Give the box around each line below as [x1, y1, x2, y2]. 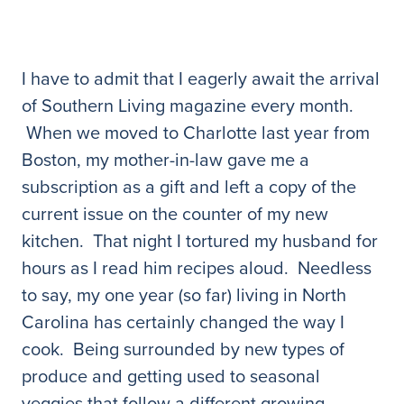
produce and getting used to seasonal [22, 363, 320, 390]
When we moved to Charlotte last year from [22, 119, 370, 146]
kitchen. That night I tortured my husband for [22, 227, 378, 254]
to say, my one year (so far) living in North [22, 281, 346, 308]
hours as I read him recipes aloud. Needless [22, 254, 372, 281]
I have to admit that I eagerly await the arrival [22, 65, 380, 92]
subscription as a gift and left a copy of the [22, 173, 356, 200]
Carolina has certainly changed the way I [22, 308, 344, 335]
